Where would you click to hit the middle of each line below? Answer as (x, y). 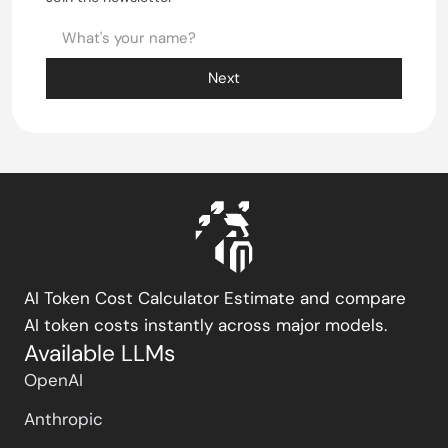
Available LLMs (99, 352)
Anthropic (63, 418)
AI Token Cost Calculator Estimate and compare (215, 297)
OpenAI (53, 379)
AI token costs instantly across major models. (205, 324)
